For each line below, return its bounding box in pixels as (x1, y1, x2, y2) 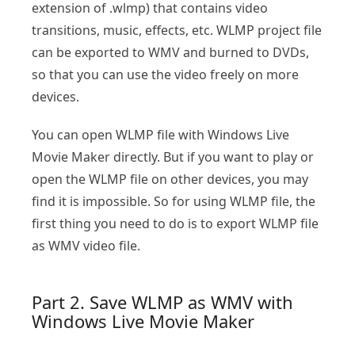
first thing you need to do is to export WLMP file (32, 215, 319, 233)
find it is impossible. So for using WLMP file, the (32, 193, 315, 211)
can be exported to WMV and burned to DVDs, (32, 44, 309, 62)
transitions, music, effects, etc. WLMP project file (32, 21, 322, 40)
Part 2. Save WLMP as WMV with (32, 290, 293, 315)
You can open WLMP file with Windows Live (32, 126, 289, 144)
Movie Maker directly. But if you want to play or (32, 148, 314, 166)
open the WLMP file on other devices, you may (32, 170, 308, 189)
